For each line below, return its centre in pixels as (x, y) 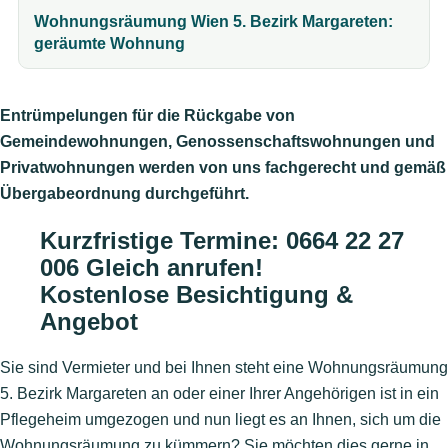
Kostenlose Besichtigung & (196, 294)
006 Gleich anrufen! (151, 267)
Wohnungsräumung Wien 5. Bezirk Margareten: (213, 21)
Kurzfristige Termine (155, 240)
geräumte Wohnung (109, 43)
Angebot (89, 321)
